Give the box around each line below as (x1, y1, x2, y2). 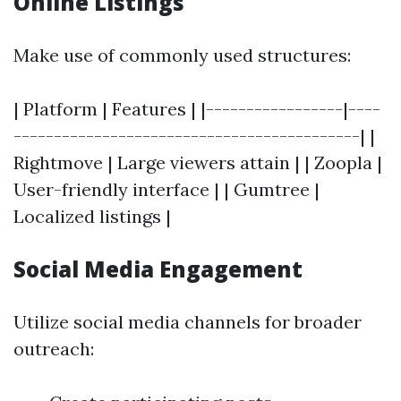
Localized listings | (13, 205, 171, 227)
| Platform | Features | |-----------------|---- (13, 98, 380, 120)
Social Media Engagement (13, 254, 303, 284)
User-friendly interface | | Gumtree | (13, 178, 320, 200)
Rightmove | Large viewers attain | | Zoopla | (13, 151, 382, 174)
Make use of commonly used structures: (13, 44, 351, 66)
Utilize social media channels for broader (13, 311, 362, 333)
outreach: (13, 337, 94, 360)
